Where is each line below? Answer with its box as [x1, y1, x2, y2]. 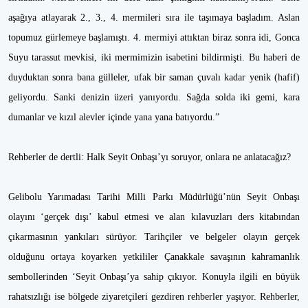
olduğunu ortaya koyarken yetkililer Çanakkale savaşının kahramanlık [8, 252, 300, 262]
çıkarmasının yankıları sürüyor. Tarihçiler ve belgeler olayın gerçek [8, 232, 300, 242]
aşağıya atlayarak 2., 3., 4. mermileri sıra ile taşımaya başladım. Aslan [8, 12, 300, 23]
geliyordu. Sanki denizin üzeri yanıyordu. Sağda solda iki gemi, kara [8, 92, 300, 102]
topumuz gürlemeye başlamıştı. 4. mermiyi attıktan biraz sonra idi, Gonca [8, 32, 300, 43]
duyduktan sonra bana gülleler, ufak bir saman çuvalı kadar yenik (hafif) [8, 72, 300, 82]
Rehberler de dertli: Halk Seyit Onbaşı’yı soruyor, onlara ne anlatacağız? [8, 152, 291, 162]
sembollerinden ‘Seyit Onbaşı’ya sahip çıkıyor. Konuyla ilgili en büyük [8, 272, 300, 282]
